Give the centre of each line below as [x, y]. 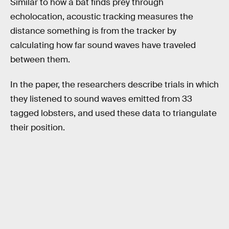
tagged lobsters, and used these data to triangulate [113, 113]
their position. [38, 128]
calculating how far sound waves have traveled [103, 45]
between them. [40, 59]
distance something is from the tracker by [93, 31]
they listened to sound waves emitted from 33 [101, 99]
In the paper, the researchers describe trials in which [114, 85]
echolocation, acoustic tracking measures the [102, 16]
